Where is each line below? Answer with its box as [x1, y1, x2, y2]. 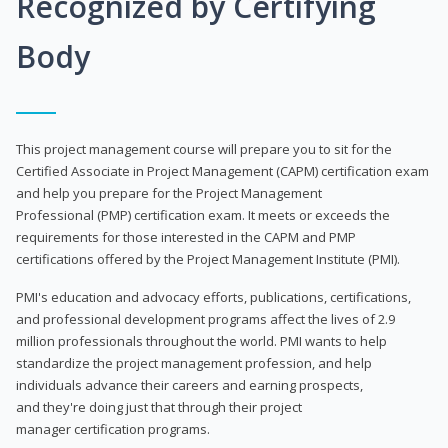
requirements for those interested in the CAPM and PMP [16, 227, 356, 246]
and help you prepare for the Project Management [16, 183, 322, 202]
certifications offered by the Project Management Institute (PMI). [16, 249, 400, 268]
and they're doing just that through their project [16, 397, 302, 416]
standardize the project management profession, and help [16, 353, 372, 372]
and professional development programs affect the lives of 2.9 [16, 309, 395, 328]
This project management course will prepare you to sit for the [16, 139, 392, 158]
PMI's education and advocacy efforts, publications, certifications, [16, 287, 411, 306]
